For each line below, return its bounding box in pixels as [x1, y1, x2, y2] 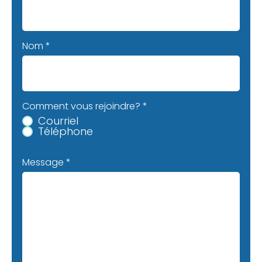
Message [22, 156, 64, 170]
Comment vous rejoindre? [22, 99, 141, 113]
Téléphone [38, 124, 94, 139]
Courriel [38, 113, 79, 129]
